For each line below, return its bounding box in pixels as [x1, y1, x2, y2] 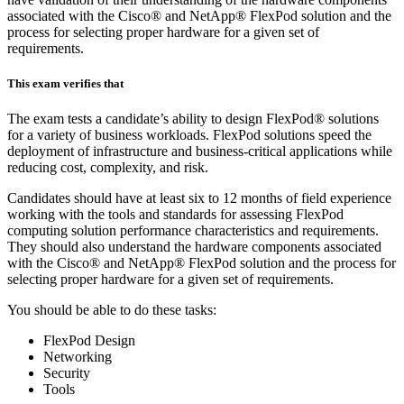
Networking [43, 349, 112, 365]
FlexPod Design [43, 333, 135, 349]
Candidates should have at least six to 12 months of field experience [7, 190, 391, 207]
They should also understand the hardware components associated [7, 239, 381, 255]
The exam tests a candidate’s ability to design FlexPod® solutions [7, 111, 379, 127]
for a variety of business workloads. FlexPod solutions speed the [7, 127, 372, 143]
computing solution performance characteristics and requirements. [7, 223, 379, 239]
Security [43, 365, 90, 381]
